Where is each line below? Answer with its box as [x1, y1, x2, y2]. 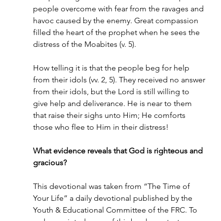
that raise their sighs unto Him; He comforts [33, 110, 187, 120]
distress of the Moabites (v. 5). [33, 39, 136, 49]
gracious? [33, 158, 67, 167]
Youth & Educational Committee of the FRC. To [33, 205, 199, 215]
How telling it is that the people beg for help [33, 63, 191, 73]
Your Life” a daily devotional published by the [33, 193, 194, 203]
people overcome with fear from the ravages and [33, 4, 206, 13]
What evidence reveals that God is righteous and [33, 146, 205, 155]
